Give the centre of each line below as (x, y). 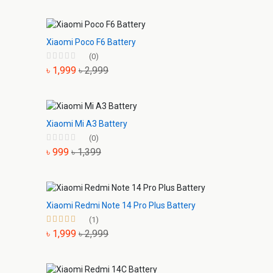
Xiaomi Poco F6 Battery (91, 42)
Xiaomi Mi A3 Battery (87, 123)
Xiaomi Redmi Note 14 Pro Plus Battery (121, 205)
